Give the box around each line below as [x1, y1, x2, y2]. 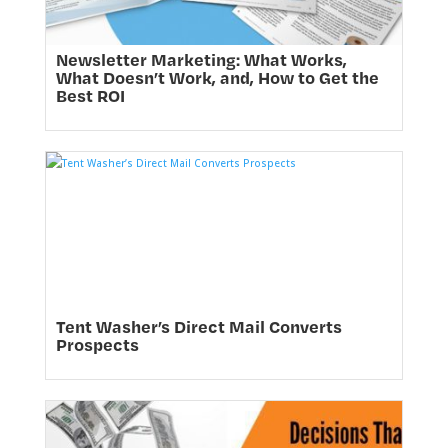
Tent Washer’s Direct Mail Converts [55, 314, 342, 337]
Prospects [55, 332, 139, 355]
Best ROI [55, 83, 125, 106]
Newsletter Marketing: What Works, [55, 47, 347, 70]
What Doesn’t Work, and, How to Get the [55, 65, 379, 88]
